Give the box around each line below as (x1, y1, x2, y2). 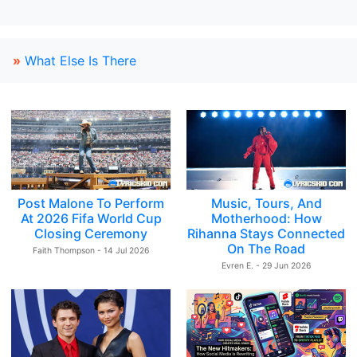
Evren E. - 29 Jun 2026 (222, 261, 311, 271)
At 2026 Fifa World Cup (20, 210, 162, 226)
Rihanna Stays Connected (187, 226, 345, 241)
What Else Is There (25, 53, 136, 69)
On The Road (227, 241, 305, 257)
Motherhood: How (210, 210, 322, 226)
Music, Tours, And (210, 195, 322, 211)
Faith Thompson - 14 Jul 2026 (33, 245, 149, 256)
